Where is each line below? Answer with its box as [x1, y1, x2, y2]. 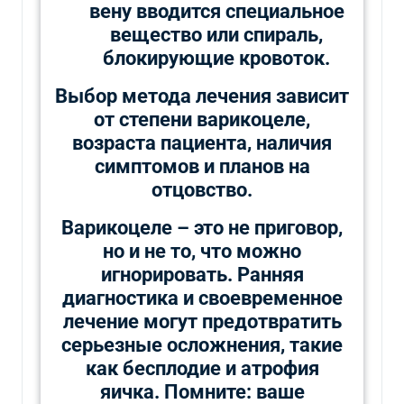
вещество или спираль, [110, 23, 323, 46]
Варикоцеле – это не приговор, [61, 216, 343, 239]
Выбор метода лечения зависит [55, 84, 349, 107]
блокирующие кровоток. [103, 46, 330, 69]
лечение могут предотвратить [62, 309, 342, 333]
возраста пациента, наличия [72, 131, 332, 154]
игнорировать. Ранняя [100, 262, 304, 286]
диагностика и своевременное [61, 286, 343, 309]
